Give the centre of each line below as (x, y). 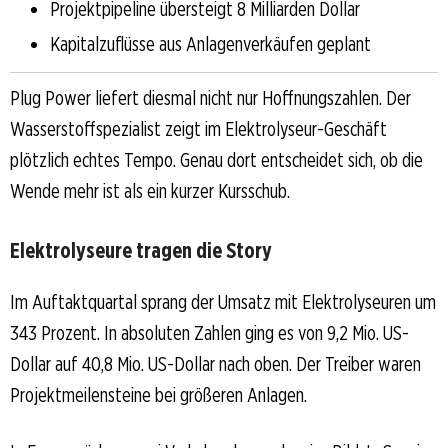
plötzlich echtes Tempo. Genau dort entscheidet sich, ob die (216, 159)
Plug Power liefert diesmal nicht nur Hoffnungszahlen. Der (210, 97)
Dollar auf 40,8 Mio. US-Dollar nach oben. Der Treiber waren (215, 363)
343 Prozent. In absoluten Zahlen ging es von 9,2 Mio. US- (209, 332)
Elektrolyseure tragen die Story (141, 249)
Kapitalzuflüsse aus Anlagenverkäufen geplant (210, 43)
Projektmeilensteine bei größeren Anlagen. (158, 394)
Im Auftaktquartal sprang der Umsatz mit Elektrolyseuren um (223, 301)
